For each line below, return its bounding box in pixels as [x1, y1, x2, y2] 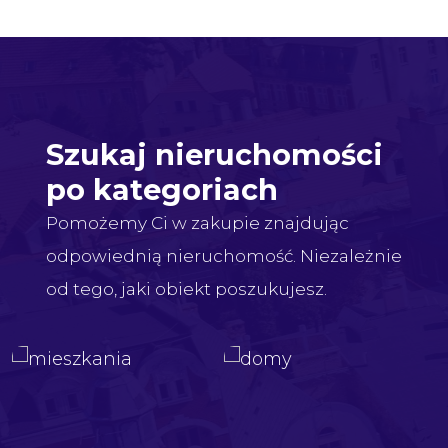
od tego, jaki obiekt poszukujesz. [46, 279, 327, 300]
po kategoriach [46, 172, 278, 208]
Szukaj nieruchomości [46, 137, 383, 173]
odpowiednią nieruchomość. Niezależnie [46, 246, 402, 267]
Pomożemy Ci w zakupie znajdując [46, 213, 349, 234]
